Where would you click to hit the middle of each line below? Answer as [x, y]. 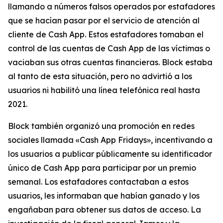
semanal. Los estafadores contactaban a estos [98, 182]
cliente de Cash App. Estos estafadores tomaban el [106, 34]
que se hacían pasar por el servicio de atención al [104, 20]
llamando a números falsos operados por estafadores [111, 6]
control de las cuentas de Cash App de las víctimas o [109, 48]
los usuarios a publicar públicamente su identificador [110, 154]
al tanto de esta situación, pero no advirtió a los [100, 76]
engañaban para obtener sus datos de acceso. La [105, 210]
